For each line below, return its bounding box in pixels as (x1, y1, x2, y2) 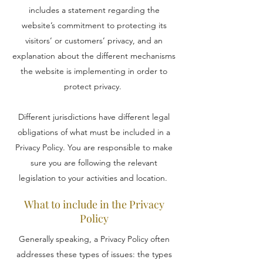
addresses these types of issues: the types (16, 249, 172, 259)
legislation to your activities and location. (18, 173, 170, 183)
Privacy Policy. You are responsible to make (15, 142, 173, 153)
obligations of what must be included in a (18, 127, 170, 137)
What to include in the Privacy (23, 197, 164, 211)
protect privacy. (64, 81, 124, 92)
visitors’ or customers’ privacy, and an (25, 35, 163, 46)
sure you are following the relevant (31, 157, 157, 168)
